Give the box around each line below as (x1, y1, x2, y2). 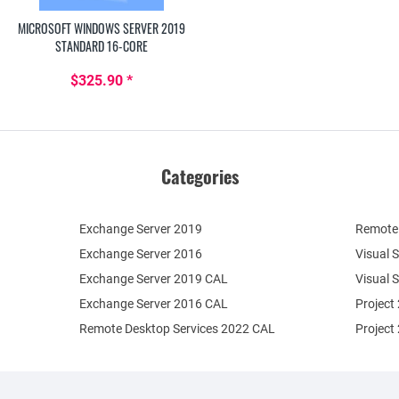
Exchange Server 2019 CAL (79, 272, 229, 287)
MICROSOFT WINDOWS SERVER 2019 (17, 19, 185, 38)
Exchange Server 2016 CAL (79, 297, 229, 312)
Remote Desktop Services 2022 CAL (79, 322, 276, 337)
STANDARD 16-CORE (54, 37, 148, 56)
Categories (160, 163, 239, 191)
